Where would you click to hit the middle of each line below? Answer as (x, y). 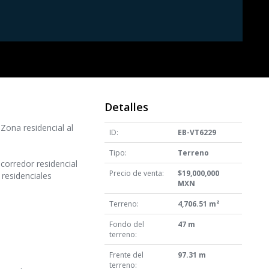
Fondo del (126, 225)
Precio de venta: (136, 174)
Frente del (126, 255)
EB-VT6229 (197, 133)
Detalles (126, 107)
